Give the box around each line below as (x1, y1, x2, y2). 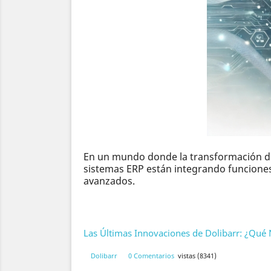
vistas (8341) (178, 251, 217, 261)
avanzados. (83, 174, 135, 188)
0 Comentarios (128, 251, 174, 261)
